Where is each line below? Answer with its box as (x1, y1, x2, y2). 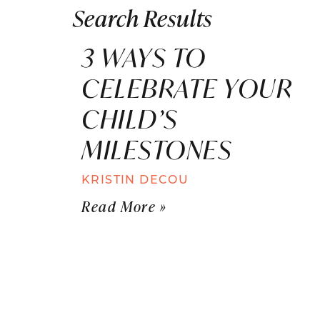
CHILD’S (81, 101, 179, 136)
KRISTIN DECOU (81, 171, 189, 186)
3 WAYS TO (81, 40, 206, 74)
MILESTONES (81, 132, 232, 166)
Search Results (73, 1, 213, 33)
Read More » (81, 196, 167, 216)
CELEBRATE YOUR (81, 71, 292, 105)
